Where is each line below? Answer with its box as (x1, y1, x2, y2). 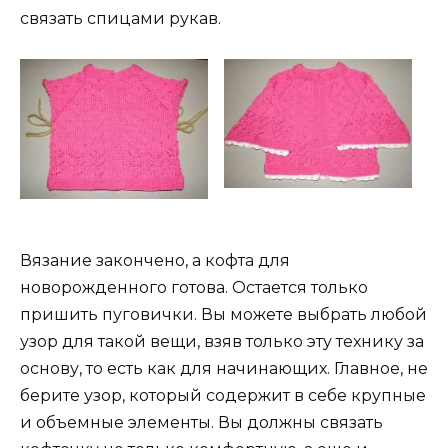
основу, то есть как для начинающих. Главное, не (20, 359, 428, 379)
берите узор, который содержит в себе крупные (20, 386, 426, 406)
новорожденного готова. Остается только (20, 278, 368, 298)
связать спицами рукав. (20, 9, 221, 29)
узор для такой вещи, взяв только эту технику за (20, 332, 424, 352)
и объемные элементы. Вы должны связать (20, 413, 383, 433)
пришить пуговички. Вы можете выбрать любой (20, 305, 427, 325)
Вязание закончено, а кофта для (20, 251, 290, 271)
